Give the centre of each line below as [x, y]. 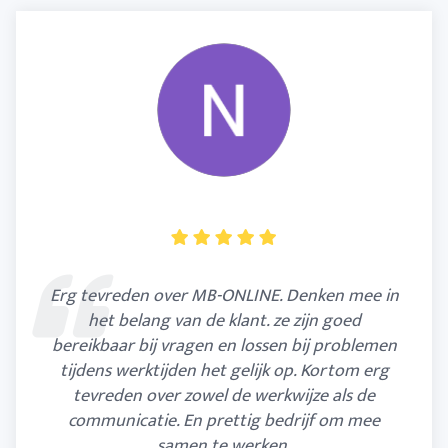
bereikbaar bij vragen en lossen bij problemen [224, 345]
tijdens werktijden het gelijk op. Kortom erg [224, 370]
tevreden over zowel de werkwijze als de [224, 395]
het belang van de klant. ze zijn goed [224, 320]
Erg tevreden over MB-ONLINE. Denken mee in [224, 295]
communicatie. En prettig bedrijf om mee [224, 420]
